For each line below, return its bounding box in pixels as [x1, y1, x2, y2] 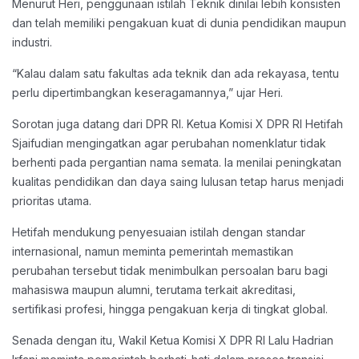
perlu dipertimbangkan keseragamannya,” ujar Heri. [12, 86, 283, 99]
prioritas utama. [12, 194, 91, 208]
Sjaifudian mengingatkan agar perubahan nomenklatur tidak [12, 136, 326, 150]
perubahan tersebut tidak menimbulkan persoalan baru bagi [12, 264, 328, 277]
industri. [12, 35, 52, 49]
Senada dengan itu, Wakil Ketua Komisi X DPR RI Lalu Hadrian [12, 333, 333, 347]
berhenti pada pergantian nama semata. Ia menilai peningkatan [12, 155, 341, 169]
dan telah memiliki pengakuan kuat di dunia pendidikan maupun [12, 16, 346, 30]
